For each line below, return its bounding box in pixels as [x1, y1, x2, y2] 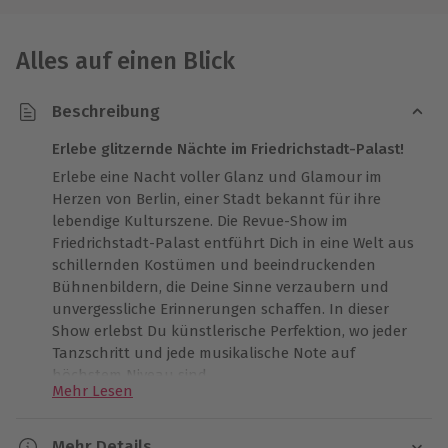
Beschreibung [52, 101, 160, 123]
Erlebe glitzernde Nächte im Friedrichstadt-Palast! [52, 139, 404, 158]
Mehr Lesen [52, 381, 133, 400]
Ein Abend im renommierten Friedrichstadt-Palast [52, 395, 398, 414]
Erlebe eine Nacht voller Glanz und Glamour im [52, 167, 382, 186]
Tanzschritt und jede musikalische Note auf [52, 343, 355, 362]
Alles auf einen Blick [16, 46, 235, 75]
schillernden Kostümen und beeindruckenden [52, 255, 376, 274]
